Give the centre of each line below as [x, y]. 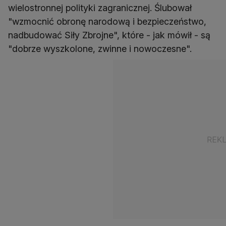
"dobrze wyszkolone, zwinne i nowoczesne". [100, 49]
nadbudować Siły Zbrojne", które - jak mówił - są [109, 35]
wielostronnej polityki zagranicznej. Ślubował [100, 8]
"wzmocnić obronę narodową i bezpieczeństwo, [107, 22]
